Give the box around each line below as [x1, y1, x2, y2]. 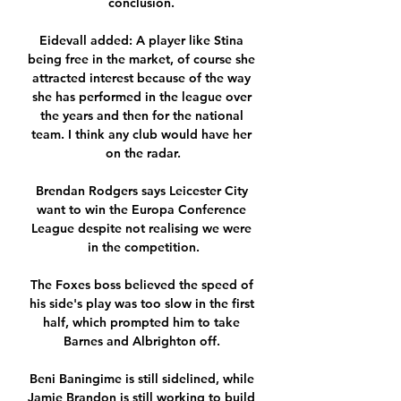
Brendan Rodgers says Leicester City [35, 183, 248, 200]
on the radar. [106, 145, 181, 162]
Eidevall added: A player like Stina [39, 32, 243, 49]
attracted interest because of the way [32, 70, 251, 87]
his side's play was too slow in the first [29, 295, 254, 312]
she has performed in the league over [31, 89, 252, 106]
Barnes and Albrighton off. [63, 333, 224, 350]
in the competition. [87, 239, 200, 256]
